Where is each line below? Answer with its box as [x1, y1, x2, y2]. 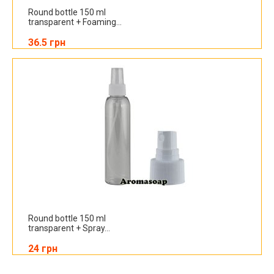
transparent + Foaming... [28, 17, 122, 27]
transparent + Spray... [28, 223, 110, 233]
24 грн [28, 243, 57, 254]
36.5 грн [28, 37, 65, 48]
